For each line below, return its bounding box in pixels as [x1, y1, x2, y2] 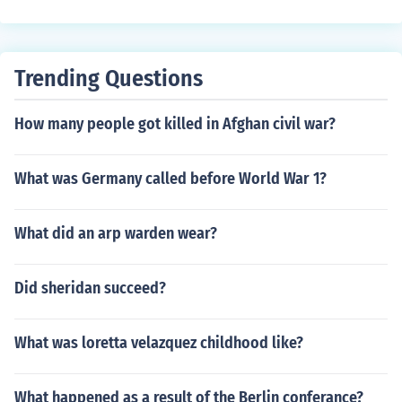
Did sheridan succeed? [14, 278, 166, 298]
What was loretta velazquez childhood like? [14, 333, 303, 353]
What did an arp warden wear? [14, 223, 217, 243]
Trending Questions [14, 65, 203, 92]
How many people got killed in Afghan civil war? [14, 114, 336, 134]
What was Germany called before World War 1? [14, 169, 327, 188]
